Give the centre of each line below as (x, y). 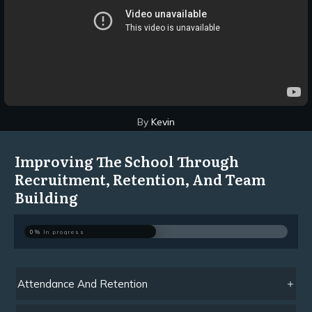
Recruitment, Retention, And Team (140, 179)
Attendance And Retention (83, 284)
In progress (64, 232)
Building (46, 197)
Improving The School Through (127, 161)
